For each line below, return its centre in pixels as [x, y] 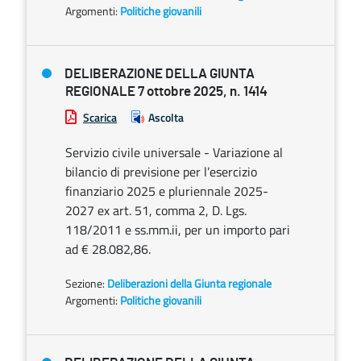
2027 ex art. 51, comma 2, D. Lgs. [156, 210]
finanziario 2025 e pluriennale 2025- [167, 191]
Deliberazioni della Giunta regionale [189, 283]
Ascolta [166, 117]
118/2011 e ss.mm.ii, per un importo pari [178, 230]
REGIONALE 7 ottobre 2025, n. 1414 [166, 91]
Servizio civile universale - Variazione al [174, 152]
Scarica [100, 117]
